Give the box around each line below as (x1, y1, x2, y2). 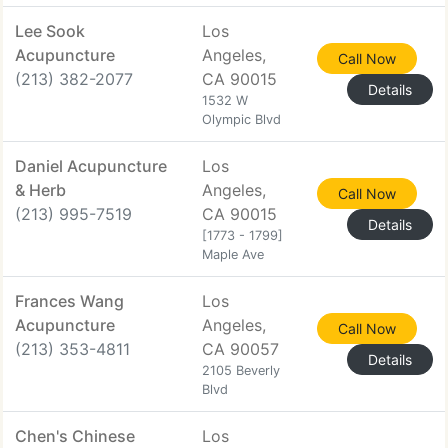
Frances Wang (15, 291, 124, 311)
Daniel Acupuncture (15, 156, 167, 176)
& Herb (15, 180, 66, 200)
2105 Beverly (202, 363, 280, 378)
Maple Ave (202, 247, 264, 262)
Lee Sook (15, 21, 85, 41)
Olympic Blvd (202, 112, 281, 127)
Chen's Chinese (15, 426, 135, 446)
